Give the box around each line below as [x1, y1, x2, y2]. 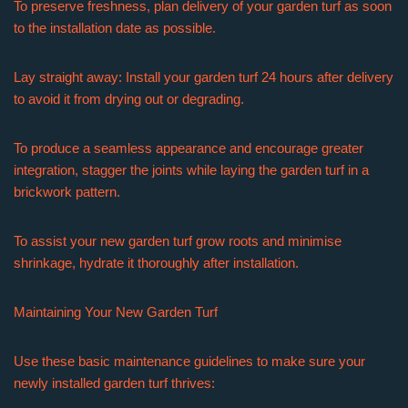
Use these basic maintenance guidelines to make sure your [14, 353, 365, 369]
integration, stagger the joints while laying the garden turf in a [14, 162, 369, 178]
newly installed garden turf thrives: [14, 375, 215, 391]
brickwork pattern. [14, 184, 120, 199]
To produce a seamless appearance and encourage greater [14, 140, 363, 156]
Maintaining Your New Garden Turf [14, 304, 218, 320]
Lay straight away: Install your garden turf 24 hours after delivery [14, 69, 393, 85]
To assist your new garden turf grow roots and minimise [14, 233, 342, 249]
